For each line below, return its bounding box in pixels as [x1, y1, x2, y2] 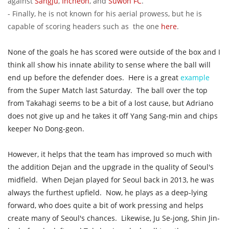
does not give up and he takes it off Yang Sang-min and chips [8, 111, 218, 121]
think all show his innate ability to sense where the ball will [8, 60, 211, 70]
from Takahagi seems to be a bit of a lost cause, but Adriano [8, 98, 213, 108]
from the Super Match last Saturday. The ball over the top [8, 85, 208, 96]
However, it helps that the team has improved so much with [8, 149, 212, 159]
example [180, 73, 210, 83]
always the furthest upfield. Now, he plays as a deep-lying [8, 188, 208, 198]
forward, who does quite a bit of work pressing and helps [8, 200, 203, 211]
